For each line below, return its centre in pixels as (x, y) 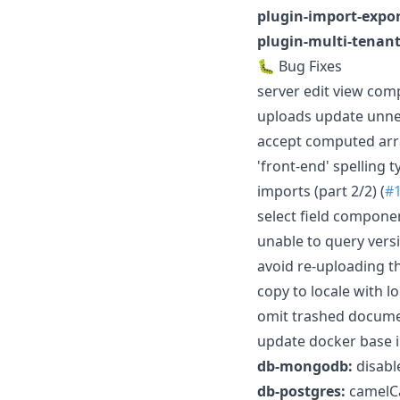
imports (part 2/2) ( (321, 191)
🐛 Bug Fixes (300, 66)
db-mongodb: (305, 366)
